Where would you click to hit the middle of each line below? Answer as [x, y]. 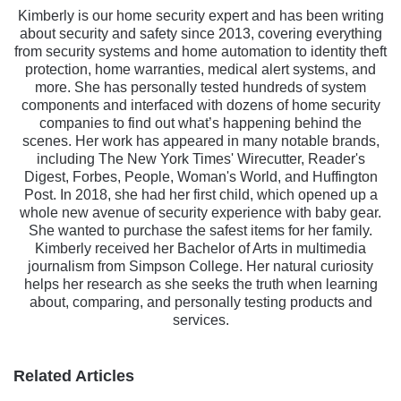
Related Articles [74, 375]
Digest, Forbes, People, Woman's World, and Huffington [200, 176]
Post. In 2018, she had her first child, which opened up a [200, 194]
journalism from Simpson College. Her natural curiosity [200, 266]
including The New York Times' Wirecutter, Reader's [200, 158]
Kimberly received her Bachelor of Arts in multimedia [200, 248]
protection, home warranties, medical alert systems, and [200, 69]
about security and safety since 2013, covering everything [200, 33]
